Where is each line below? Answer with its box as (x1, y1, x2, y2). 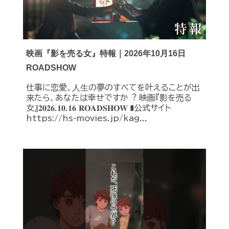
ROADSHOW (26, 63, 76, 73)
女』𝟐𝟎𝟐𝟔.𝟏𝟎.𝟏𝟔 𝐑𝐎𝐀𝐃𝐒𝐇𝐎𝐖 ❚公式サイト (26, 104, 179, 112)
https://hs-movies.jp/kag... (26, 114, 147, 123)
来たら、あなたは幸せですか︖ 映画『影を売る (26, 94, 192, 102)
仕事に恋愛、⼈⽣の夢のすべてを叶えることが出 (26, 83, 200, 92)
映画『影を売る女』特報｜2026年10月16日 (26, 49, 186, 58)
